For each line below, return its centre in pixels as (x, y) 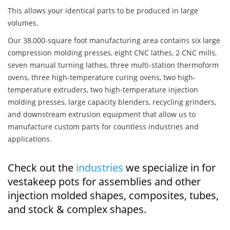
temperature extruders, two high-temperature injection (103, 90)
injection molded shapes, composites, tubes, (113, 196)
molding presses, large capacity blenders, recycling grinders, (112, 102)
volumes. (23, 23)
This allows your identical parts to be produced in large (103, 11)
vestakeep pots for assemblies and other (104, 182)
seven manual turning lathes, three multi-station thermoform (113, 65)
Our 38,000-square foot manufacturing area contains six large (114, 41)
